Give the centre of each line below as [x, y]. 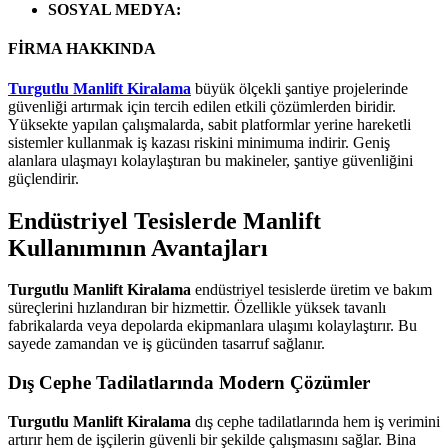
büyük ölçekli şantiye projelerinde [299, 88]
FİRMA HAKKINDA [82, 49]
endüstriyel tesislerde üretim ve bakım [311, 290]
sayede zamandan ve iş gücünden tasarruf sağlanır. [166, 344]
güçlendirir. [43, 178]
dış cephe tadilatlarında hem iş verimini [315, 421]
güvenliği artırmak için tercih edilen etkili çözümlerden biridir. [202, 106]
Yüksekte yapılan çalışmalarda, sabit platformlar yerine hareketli [209, 124]
